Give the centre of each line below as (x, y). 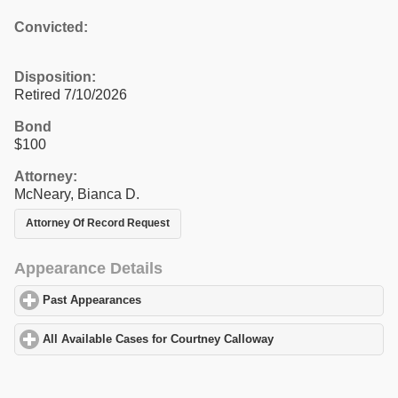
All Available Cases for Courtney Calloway (159, 339)
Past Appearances (92, 301)
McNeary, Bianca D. (77, 194)
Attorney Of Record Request (98, 223)
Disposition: (55, 76)
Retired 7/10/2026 (71, 94)
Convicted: (51, 27)
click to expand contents (209, 301)
